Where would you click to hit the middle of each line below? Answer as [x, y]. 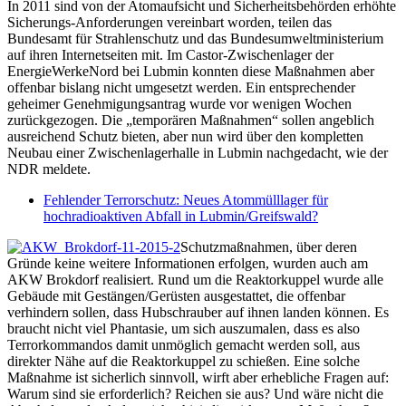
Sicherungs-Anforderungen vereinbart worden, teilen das [169, 22]
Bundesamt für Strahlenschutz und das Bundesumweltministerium [195, 38]
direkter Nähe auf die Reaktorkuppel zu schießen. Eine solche [184, 361]
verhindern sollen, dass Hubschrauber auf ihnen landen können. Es [198, 312]
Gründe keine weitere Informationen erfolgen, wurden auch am [188, 263]
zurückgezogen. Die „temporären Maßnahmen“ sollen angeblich [191, 120]
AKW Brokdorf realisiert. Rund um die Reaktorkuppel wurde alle [195, 279]
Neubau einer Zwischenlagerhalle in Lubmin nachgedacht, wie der [198, 152]
